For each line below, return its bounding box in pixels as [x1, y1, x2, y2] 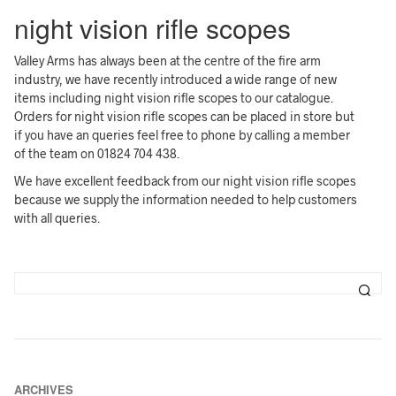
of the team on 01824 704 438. [14, 145, 180, 161]
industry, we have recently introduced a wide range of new [14, 71, 338, 87]
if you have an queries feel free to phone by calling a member [14, 126, 351, 142]
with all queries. [14, 209, 101, 225]
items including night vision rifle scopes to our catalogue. [14, 89, 334, 105]
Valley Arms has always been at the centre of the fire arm [14, 52, 322, 68]
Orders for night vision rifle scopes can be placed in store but [14, 108, 355, 124]
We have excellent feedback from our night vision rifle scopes [14, 172, 357, 188]
